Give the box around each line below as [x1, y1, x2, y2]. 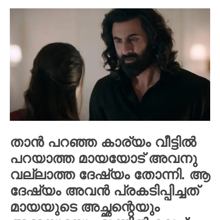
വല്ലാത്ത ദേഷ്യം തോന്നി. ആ [10, 167, 210, 183]
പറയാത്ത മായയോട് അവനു [10, 151, 197, 166]
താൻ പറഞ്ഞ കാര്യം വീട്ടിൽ [10, 135, 196, 150]
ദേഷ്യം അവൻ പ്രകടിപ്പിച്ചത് [10, 183, 199, 199]
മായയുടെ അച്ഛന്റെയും [10, 199, 160, 215]
